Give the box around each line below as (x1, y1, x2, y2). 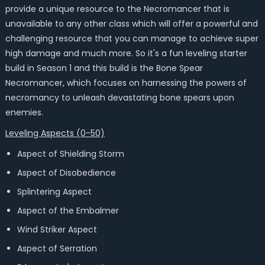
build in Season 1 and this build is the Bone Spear (5, 62, 203, 74)
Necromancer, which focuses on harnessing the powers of (5, 77, 247, 89)
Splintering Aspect (17, 186, 92, 198)
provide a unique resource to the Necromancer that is (5, 3, 230, 15)
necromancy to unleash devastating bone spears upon (5, 92, 234, 104)
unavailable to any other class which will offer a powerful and (5, 18, 258, 30)
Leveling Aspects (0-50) (5, 127, 105, 139)
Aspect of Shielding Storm (17, 148, 124, 160)
